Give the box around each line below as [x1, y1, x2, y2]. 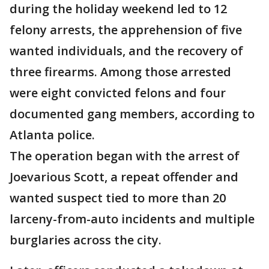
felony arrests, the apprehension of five [10, 22, 242, 38]
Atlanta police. [10, 127, 95, 144]
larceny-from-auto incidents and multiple [10, 211, 255, 228]
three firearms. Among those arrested [10, 64, 231, 80]
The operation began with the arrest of [10, 148, 240, 165]
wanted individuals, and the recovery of [10, 43, 243, 59]
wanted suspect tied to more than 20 [10, 190, 226, 207]
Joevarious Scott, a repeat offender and [10, 169, 238, 186]
